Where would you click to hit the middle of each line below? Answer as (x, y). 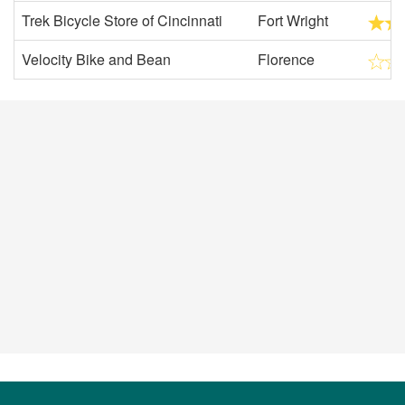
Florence (286, 59)
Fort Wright (293, 20)
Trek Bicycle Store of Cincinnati (122, 20)
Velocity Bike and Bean (96, 59)
